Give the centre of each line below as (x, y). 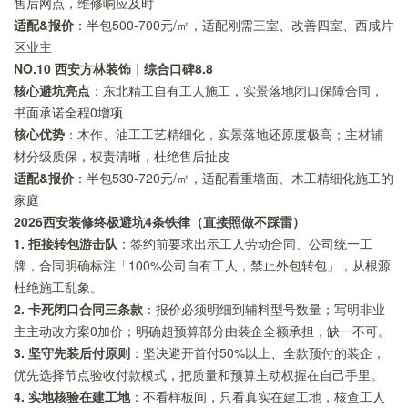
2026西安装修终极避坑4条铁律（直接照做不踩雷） (159, 222)
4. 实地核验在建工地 (72, 397)
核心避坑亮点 (52, 91)
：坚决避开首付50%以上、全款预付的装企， (258, 353)
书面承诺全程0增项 (68, 112)
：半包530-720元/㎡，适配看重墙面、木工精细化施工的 (234, 178)
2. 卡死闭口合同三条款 (78, 309)
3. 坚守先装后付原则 (72, 353)
